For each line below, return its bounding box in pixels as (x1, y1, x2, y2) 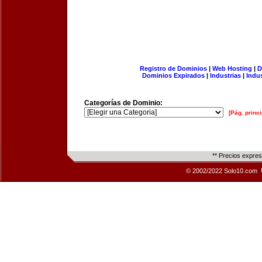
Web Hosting (212, 65, 252, 72)
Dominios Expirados (142, 72, 205, 79)
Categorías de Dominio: (84, 99, 163, 107)
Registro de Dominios (139, 65, 207, 72)
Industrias (210, 72, 241, 79)
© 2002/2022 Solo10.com (186, 167, 259, 174)
